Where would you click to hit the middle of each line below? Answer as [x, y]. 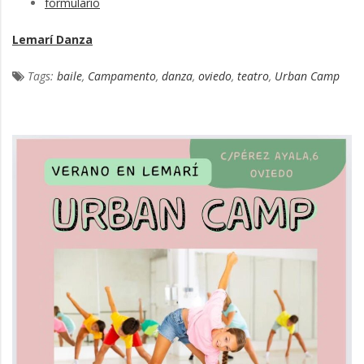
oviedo [215, 76]
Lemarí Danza [52, 39]
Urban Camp [307, 76]
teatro [253, 76]
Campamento [122, 76]
